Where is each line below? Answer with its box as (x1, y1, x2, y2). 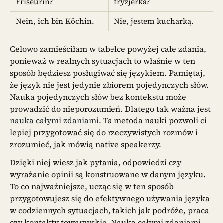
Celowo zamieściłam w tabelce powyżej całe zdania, (10, 43, 206, 54)
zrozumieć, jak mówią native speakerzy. (10, 138, 163, 150)
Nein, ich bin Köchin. (16, 16, 95, 27)
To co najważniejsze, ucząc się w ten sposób (10, 180, 174, 192)
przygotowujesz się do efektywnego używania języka (10, 192, 210, 204)
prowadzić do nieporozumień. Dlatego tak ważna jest (10, 103, 211, 114)
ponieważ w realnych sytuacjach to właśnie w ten (10, 55, 195, 66)
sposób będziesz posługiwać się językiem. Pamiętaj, (10, 67, 205, 78)
